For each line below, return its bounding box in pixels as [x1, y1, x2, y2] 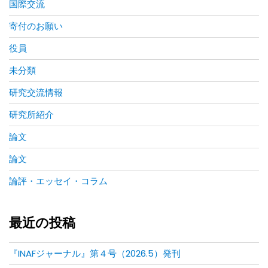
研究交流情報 [9, 86, 63, 99]
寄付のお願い [9, 19, 63, 32]
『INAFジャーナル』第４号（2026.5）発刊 [9, 246, 181, 260]
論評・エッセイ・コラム [9, 174, 108, 187]
